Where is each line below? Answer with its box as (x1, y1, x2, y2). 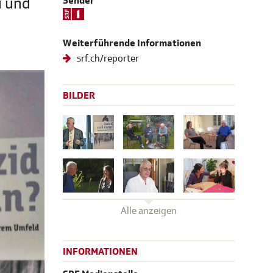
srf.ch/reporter (75, 52, 140, 65)
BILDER (63, 90, 95, 102)
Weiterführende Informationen (63, 37, 201, 50)
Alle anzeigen (121, 204, 177, 217)
